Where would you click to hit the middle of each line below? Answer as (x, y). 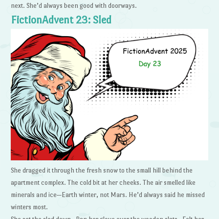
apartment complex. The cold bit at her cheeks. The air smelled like (103, 182)
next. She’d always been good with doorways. (74, 5)
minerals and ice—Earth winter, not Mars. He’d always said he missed (108, 195)
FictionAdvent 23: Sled (61, 20)
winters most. (30, 207)
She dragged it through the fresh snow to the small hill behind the (102, 170)
